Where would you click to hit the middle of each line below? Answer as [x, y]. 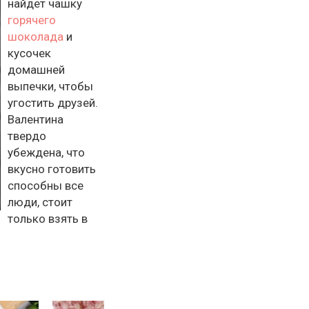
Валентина [36, 119]
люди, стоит [40, 202]
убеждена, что [46, 152]
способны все [46, 186]
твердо [27, 136]
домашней [36, 70]
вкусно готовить [52, 169]
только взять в [48, 219]
